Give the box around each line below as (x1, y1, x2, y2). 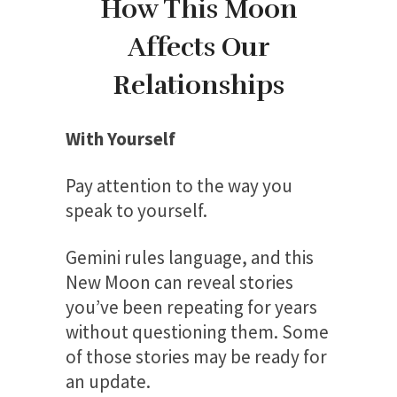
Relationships (113, 68, 284, 102)
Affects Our (127, 30, 270, 64)
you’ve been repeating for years (66, 294, 317, 319)
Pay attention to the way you (66, 173, 292, 198)
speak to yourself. (66, 198, 207, 222)
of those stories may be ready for (66, 344, 327, 369)
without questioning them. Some (66, 319, 329, 344)
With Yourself (66, 126, 175, 151)
